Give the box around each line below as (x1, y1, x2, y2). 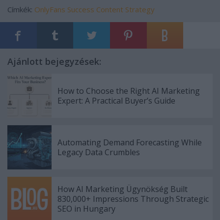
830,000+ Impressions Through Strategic (57, 193, 209, 204)
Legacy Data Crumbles (57, 146, 140, 158)
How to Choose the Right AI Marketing (57, 85, 200, 96)
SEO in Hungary (57, 203, 115, 214)
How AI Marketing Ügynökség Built (57, 183, 188, 194)
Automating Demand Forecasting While (57, 137, 202, 148)
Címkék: (7, 4, 34, 14)
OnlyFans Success (34, 4, 94, 14)
